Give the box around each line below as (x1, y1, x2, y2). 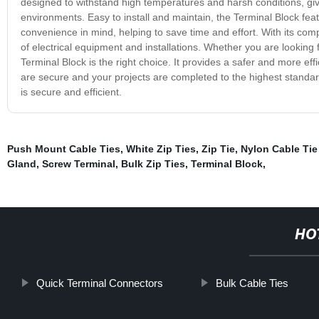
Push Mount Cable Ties (6, 142, 120, 155)
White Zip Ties (125, 142, 196, 155)
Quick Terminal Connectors (36, 276, 164, 289)
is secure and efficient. (20, 85, 122, 98)
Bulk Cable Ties (216, 276, 289, 289)
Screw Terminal (41, 157, 115, 169)
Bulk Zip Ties (120, 157, 185, 169)
